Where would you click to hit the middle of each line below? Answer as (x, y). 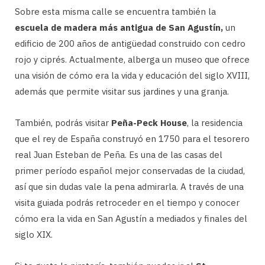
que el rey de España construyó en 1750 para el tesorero (132, 139)
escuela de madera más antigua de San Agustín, (120, 28)
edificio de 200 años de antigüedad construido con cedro (130, 44)
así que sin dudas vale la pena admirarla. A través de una (129, 187)
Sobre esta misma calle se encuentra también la (115, 12)
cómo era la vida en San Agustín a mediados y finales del (131, 219)
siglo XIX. (34, 235)
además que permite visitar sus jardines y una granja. (122, 92)
